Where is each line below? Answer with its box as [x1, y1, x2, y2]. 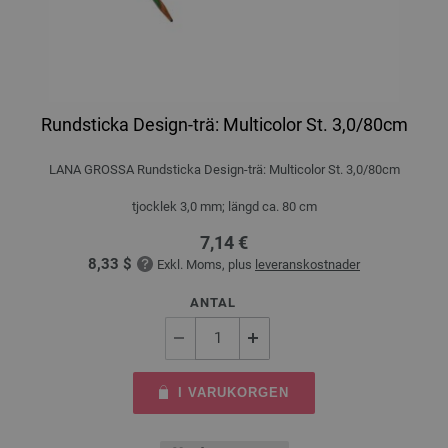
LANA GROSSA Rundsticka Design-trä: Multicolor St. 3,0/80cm [48, 161, 400, 177]
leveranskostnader [255, 256, 360, 272]
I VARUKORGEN [178, 384, 290, 400]
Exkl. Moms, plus [157, 256, 255, 272]
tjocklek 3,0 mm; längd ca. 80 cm [131, 198, 317, 214]
